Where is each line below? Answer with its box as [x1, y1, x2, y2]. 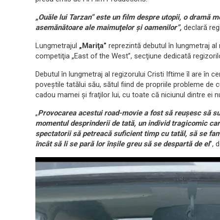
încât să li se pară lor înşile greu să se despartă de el [35, 139, 210, 149]
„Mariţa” [79, 41, 109, 51]
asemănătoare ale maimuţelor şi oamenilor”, [35, 23, 184, 32]
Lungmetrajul [35, 41, 79, 51]
